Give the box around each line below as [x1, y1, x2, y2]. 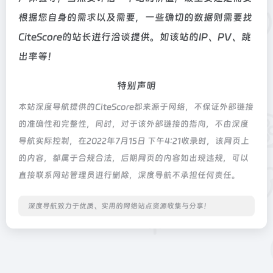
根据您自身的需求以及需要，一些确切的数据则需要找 [18, 12, 252, 23]
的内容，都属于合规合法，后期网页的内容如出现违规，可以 [18, 153, 249, 163]
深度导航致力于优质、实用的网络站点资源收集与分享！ [28, 202, 211, 210]
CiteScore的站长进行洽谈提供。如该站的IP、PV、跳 [18, 31, 251, 43]
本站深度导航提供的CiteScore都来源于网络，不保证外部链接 [18, 102, 253, 112]
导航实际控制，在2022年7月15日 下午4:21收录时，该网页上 [18, 136, 249, 146]
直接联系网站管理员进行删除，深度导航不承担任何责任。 [18, 170, 240, 180]
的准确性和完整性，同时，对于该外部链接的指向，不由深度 [18, 119, 249, 129]
